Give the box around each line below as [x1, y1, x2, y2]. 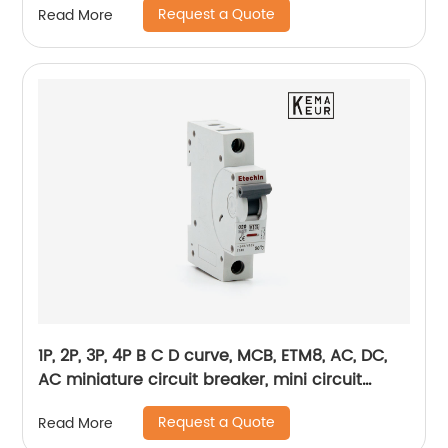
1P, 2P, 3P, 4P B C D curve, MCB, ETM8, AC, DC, [38, 343, 388, 369]
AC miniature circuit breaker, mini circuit [38, 367, 363, 393]
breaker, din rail [38, 391, 164, 417]
